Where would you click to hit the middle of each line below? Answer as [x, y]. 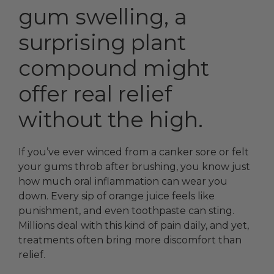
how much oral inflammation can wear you [123, 182]
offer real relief [95, 94]
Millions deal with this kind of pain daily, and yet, [134, 226]
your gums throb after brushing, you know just [134, 167]
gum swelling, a [103, 17]
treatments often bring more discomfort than [130, 240]
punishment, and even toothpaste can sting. [126, 211]
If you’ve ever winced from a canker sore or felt [134, 152]
